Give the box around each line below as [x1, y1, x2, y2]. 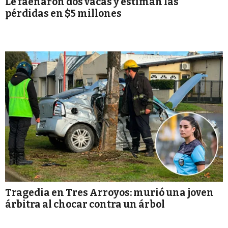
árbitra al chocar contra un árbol [5, 198, 165, 211]
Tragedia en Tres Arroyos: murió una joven [5, 187, 214, 199]
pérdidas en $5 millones [5, 7, 122, 19]
